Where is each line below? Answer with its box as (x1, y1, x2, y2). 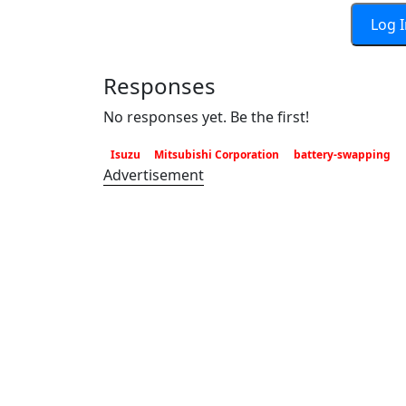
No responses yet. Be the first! (103, 107, 309, 127)
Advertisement (103, 165, 204, 186)
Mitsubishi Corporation (154, 147, 280, 162)
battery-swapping (293, 147, 391, 162)
